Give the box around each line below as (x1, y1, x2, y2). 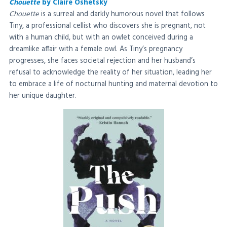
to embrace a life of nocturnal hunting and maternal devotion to (9, 78, 218, 90)
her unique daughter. (9, 90, 77, 102)
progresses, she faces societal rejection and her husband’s (9, 55, 196, 67)
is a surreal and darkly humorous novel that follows (39, 8, 205, 20)
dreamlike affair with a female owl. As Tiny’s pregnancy (9, 43, 182, 55)
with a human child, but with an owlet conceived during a (9, 31, 193, 44)
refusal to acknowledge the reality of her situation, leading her (9, 66, 212, 79)
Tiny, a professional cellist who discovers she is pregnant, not (9, 20, 206, 32)
